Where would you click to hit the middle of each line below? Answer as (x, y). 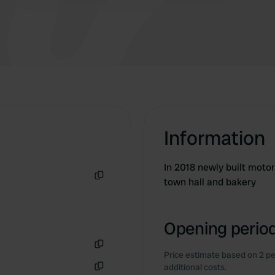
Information (215, 138)
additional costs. (195, 267)
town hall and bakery (210, 182)
